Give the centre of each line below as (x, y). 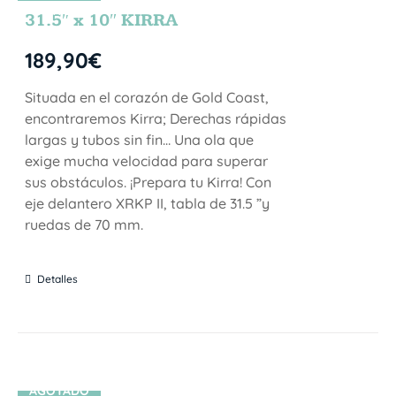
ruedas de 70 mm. (84, 224)
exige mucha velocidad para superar (147, 160)
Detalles (58, 278)
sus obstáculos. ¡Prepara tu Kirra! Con (148, 182)
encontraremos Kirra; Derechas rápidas (156, 118)
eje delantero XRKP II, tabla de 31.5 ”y (148, 203)
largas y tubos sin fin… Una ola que (140, 139)
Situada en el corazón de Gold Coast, (147, 97)
